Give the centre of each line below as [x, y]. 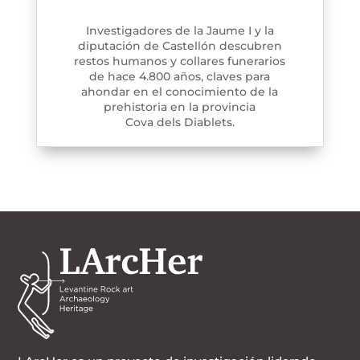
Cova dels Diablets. [180, 123]
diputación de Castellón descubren [180, 46]
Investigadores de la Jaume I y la [180, 31]
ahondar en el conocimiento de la [180, 92]
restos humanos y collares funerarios [180, 61]
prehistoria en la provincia [180, 107]
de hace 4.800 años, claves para [180, 77]
